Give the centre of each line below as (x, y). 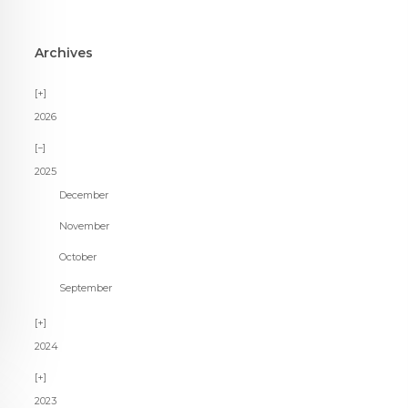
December (84, 195)
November (85, 226)
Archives (63, 53)
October (78, 257)
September (86, 288)
